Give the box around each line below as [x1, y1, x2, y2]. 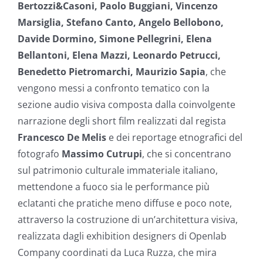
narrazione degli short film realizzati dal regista [18, 114, 226, 127]
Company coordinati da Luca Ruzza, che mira [18, 245, 217, 259]
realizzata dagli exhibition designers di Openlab [18, 229, 227, 242]
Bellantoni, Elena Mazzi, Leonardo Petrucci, [18, 48, 221, 62]
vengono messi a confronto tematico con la [18, 81, 210, 95]
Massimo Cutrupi [62, 147, 142, 160]
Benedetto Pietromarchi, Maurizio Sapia [18, 65, 205, 78]
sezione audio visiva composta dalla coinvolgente [18, 97, 235, 111]
